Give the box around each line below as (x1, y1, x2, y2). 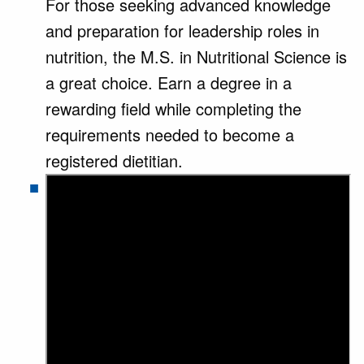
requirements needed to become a (45, 123, 294, 146)
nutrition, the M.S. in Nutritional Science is (45, 45, 347, 68)
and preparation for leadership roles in (45, 19, 319, 42)
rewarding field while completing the (45, 97, 301, 120)
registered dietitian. (45, 149, 183, 172)
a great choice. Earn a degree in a (45, 71, 292, 94)
